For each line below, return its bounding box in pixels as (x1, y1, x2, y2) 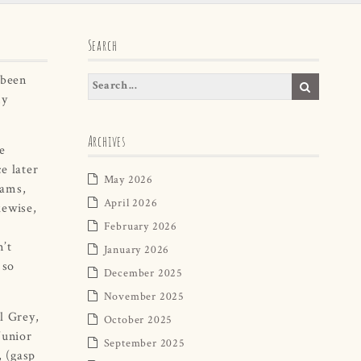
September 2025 (103, 334, 185, 350)
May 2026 (103, 171, 153, 186)
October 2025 (103, 311, 173, 326)
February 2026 (103, 218, 177, 233)
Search (87, 35, 118, 54)
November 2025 (103, 288, 185, 303)
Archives (87, 131, 126, 150)
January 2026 (103, 241, 170, 256)
